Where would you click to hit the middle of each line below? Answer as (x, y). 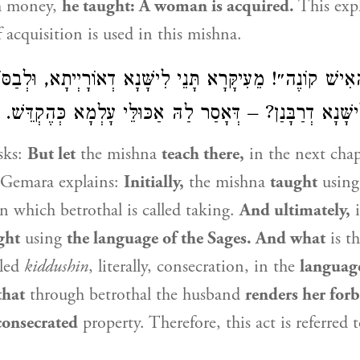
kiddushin (56, 267)
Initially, (154, 182)
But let (51, 154)
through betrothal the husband (135, 295)
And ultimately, (295, 211)
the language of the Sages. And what (196, 239)
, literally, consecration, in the (194, 267)
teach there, (203, 154)
